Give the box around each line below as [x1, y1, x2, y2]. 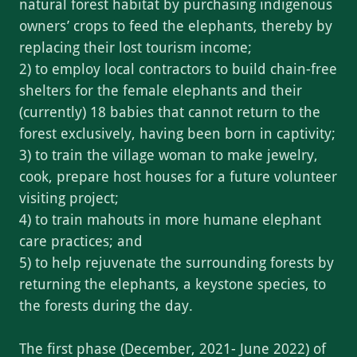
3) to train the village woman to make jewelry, [19, 147, 318, 164]
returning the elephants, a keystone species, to [19, 276, 326, 293]
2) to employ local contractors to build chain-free [19, 61, 337, 78]
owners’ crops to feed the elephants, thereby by [19, 18, 332, 35]
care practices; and [19, 233, 143, 250]
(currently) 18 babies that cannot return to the [19, 104, 320, 121]
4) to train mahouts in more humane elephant [19, 211, 321, 229]
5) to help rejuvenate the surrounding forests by [19, 254, 334, 272]
